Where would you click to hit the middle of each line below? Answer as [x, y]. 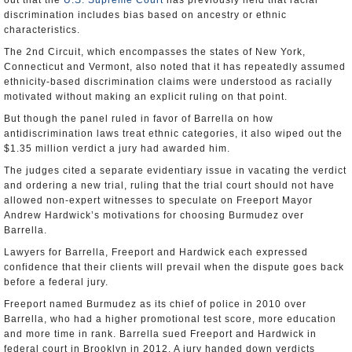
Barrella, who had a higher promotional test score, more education [170, 319]
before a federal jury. [56, 282]
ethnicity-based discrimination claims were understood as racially [168, 82]
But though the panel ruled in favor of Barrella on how [139, 119]
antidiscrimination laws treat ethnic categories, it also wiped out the [173, 134]
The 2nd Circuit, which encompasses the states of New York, [155, 52]
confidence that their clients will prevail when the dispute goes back [174, 267]
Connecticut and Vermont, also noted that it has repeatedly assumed [175, 67]
